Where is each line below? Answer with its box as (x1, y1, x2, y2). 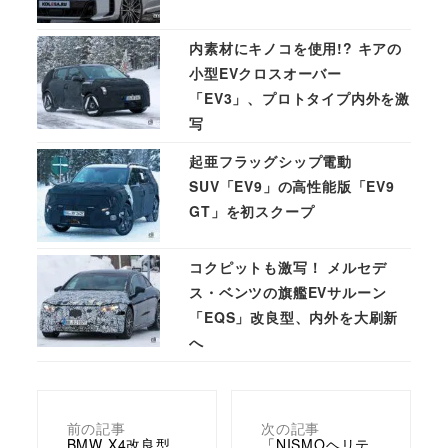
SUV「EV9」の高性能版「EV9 (189, 176, 395, 197)
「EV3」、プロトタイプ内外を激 (189, 88, 410, 109)
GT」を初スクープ (189, 201, 315, 222)
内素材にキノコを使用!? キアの (189, 38, 402, 59)
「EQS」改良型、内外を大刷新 (189, 306, 399, 327)
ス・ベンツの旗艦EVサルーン (189, 281, 387, 302)
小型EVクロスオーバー (189, 63, 342, 84)
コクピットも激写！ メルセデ (189, 256, 387, 277)
